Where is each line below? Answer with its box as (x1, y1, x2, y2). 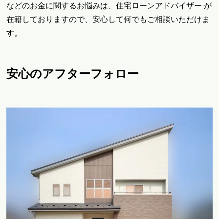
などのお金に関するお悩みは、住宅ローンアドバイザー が (6, 1, 212, 10)
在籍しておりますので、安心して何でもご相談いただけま (6, 15, 210, 24)
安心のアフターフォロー (6, 67, 139, 81)
